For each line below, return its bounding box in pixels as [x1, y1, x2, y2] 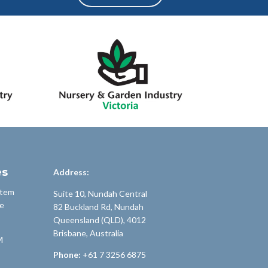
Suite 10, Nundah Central [53, 188, 148, 199]
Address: [53, 166, 90, 177]
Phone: [53, 249, 81, 260]
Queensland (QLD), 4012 [53, 214, 147, 225]
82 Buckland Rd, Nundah [53, 201, 144, 212]
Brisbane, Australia [53, 227, 124, 238]
